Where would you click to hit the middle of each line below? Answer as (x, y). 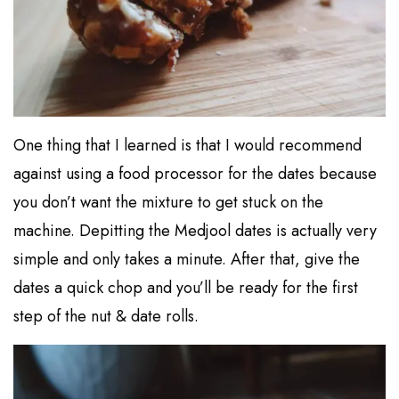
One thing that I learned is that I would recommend (188, 145)
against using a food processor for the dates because (195, 173)
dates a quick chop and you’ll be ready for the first (186, 287)
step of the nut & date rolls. (106, 316)
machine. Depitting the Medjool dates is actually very (195, 230)
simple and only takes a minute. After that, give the (187, 259)
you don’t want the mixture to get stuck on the (169, 202)
